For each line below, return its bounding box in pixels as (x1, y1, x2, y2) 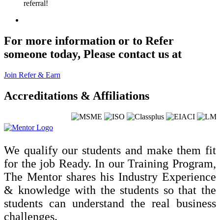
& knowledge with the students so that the (4, 183, 216, 196)
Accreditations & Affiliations (4, 89, 149, 102)
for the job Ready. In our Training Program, (4, 157, 216, 170)
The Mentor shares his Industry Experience (4, 170, 216, 183)
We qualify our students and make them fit (4, 143, 216, 157)
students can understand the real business (4, 196, 216, 210)
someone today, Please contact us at (4, 47, 182, 60)
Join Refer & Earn (4, 70, 60, 79)
